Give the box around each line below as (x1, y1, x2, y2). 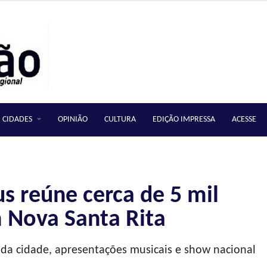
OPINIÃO (58, 115, 88, 124)
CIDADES (2, 115, 32, 124)
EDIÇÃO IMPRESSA (153, 115, 215, 124)
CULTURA (104, 115, 136, 124)
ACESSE (232, 115, 256, 124)
